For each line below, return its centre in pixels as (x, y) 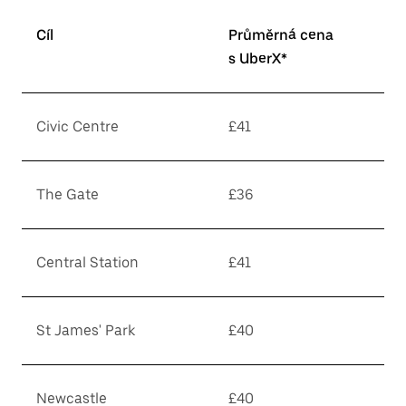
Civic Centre (77, 126)
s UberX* (258, 58)
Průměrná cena (281, 35)
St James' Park (86, 330)
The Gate (68, 194)
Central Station (87, 262)
